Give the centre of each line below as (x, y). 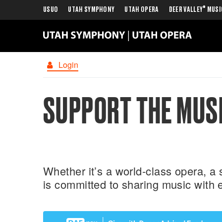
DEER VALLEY (186, 10)
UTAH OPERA (142, 10)
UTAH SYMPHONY (91, 10)
